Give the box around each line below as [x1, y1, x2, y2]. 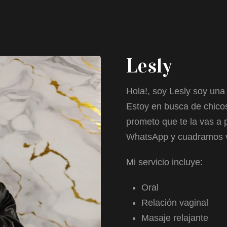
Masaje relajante [141, 213, 208, 223]
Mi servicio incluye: [126, 157, 203, 167]
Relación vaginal [141, 198, 208, 208]
